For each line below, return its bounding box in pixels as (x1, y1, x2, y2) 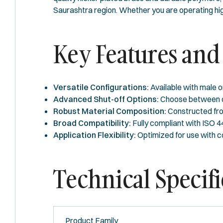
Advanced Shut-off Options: (53, 94, 159, 104)
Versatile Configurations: (53, 82, 149, 92)
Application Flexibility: (53, 129, 136, 140)
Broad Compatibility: (53, 117, 131, 128)
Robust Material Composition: (53, 106, 166, 116)
